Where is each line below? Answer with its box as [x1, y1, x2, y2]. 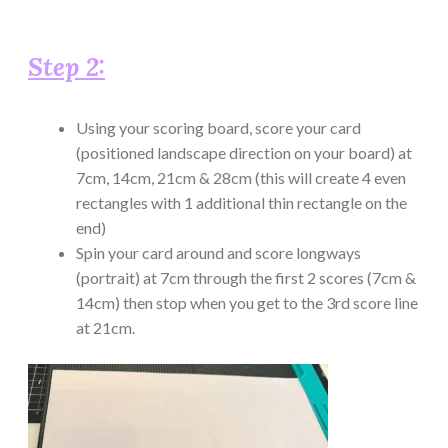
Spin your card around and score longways [76, 242, 361, 262]
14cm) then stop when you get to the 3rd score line [76, 292, 418, 312]
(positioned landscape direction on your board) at [76, 142, 412, 162]
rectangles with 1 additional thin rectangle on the [76, 192, 407, 212]
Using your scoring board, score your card [76, 117, 361, 137]
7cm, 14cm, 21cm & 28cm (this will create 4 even [76, 167, 406, 187]
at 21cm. [76, 317, 135, 337]
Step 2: [28, 50, 105, 83]
